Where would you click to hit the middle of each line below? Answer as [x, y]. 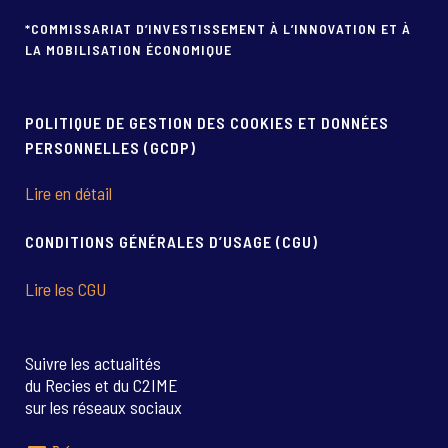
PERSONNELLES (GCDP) [110, 147]
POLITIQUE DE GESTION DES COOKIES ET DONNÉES [207, 122]
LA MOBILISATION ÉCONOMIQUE [128, 49]
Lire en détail [68, 193]
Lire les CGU [65, 289]
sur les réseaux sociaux [103, 407]
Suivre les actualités [93, 363]
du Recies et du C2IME [101, 385]
